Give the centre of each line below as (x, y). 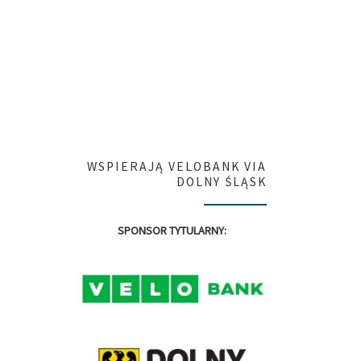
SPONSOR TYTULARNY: (172, 230)
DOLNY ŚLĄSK (222, 182)
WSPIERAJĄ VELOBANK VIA (177, 167)
